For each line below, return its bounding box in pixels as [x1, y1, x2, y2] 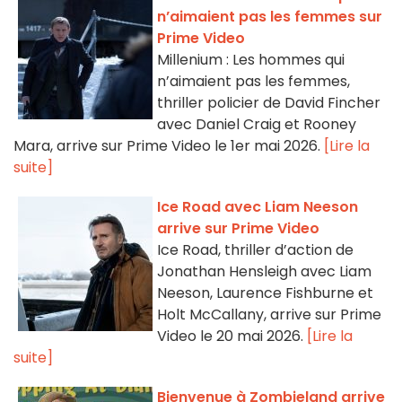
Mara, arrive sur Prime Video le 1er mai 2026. [13, 135, 324, 157]
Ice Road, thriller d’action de [157, 240, 354, 261]
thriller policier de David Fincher [157, 92, 380, 114]
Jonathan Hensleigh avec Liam [157, 261, 371, 283]
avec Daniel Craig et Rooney [157, 114, 356, 135]
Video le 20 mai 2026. [157, 326, 307, 347]
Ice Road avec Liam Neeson [157, 197, 358, 218]
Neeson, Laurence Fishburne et [157, 283, 373, 304]
